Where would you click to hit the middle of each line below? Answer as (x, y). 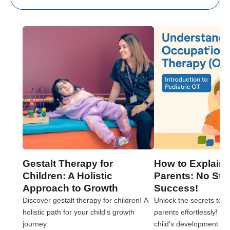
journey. (35, 224)
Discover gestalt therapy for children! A (85, 200)
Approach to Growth (70, 188)
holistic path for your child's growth (79, 212)
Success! (176, 188)
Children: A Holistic (68, 176)
